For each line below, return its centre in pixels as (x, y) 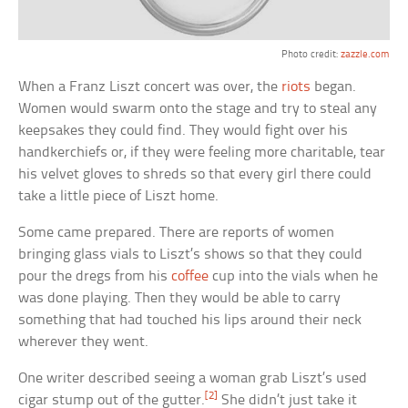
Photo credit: (311, 54)
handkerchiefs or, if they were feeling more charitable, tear (202, 152)
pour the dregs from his (95, 276)
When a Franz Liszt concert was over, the (150, 87)
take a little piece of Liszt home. (119, 196)
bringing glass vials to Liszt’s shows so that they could (191, 254)
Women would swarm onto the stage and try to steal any (198, 108)
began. (334, 87)
